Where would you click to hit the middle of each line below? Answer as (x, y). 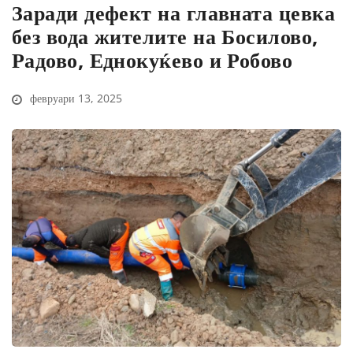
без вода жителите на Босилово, (165, 37)
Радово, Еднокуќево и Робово (152, 60)
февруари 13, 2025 (74, 98)
